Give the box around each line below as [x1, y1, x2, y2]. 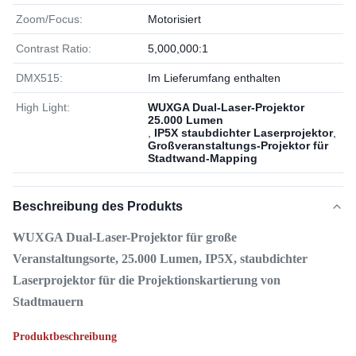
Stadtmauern [13, 295, 83, 308]
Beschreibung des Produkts [13, 199, 183, 213]
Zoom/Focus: [16, 13, 83, 25]
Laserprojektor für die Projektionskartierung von [13, 273, 281, 287]
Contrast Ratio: [16, 42, 91, 55]
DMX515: [16, 72, 63, 84]
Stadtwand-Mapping [148, 152, 257, 164]
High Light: [16, 101, 70, 114]
